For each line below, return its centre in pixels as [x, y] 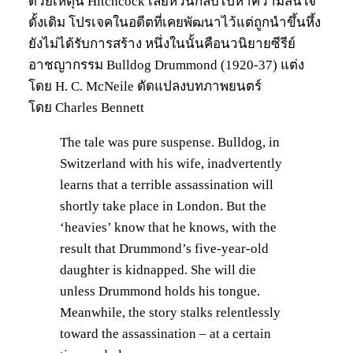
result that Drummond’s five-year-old [164, 249]
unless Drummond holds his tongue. [160, 292]
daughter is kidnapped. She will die [158, 270]
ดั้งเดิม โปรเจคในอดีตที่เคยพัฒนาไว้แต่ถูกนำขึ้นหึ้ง [175, 23]
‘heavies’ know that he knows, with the [168, 228]
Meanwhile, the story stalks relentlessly [170, 313]
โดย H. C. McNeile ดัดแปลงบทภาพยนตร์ [145, 87]
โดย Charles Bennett [86, 108]
